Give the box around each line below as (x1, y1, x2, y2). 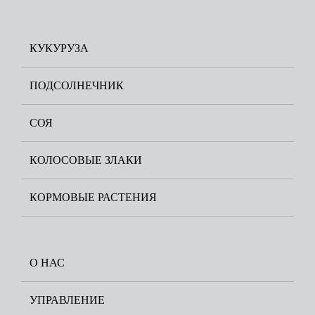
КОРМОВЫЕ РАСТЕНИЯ (30, 191, 157, 204)
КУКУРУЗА (30, 42, 89, 55)
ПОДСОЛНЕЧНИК (30, 79, 124, 92)
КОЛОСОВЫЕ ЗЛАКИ (30, 154, 142, 167)
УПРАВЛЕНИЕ (30, 294, 105, 307)
